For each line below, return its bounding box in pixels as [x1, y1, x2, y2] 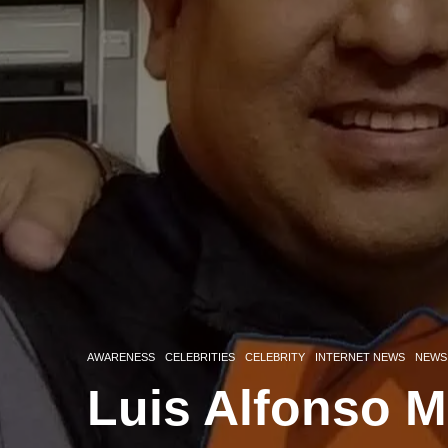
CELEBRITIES [165, 351, 235, 363]
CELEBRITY [245, 351, 305, 363]
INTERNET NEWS [315, 351, 405, 363]
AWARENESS [87, 351, 155, 363]
